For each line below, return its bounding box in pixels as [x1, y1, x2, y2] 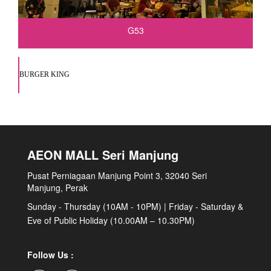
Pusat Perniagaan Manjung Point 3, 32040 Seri [27, 169, 207, 181]
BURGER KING [19, 70, 70, 79]
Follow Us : [27, 248, 74, 261]
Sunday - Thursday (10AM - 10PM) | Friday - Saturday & [27, 200, 243, 212]
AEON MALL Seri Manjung [27, 145, 178, 163]
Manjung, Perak [27, 181, 88, 194]
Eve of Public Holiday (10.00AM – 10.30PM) [27, 214, 195, 226]
